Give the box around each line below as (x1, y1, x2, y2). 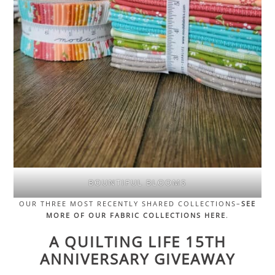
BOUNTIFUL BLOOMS (88, 176, 187, 188)
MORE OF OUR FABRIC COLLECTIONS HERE (46, 210, 226, 220)
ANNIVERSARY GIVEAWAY (40, 248, 235, 269)
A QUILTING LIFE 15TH (48, 231, 227, 252)
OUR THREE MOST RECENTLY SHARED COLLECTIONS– (19, 198, 241, 208)
